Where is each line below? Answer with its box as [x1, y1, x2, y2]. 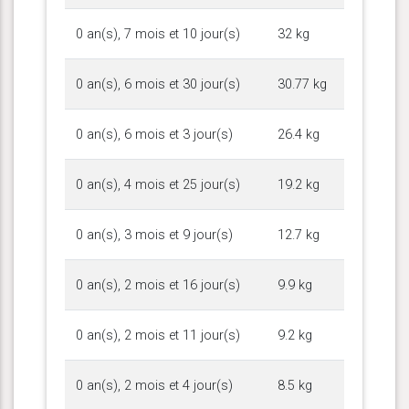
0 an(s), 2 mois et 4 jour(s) [76, 377, 233, 393]
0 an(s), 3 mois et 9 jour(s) [76, 226, 233, 243]
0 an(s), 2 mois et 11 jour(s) [76, 327, 240, 343]
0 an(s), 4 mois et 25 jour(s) [76, 176, 240, 193]
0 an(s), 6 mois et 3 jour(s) [76, 126, 233, 142]
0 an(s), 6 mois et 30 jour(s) [76, 76, 240, 92]
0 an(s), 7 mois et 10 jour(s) [76, 26, 240, 42]
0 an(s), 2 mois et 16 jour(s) [76, 277, 240, 293]
